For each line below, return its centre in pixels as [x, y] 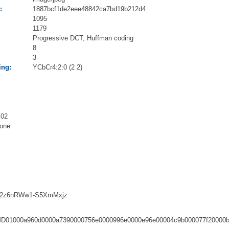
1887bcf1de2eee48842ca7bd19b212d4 [89, 9]
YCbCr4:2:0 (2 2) [58, 67]
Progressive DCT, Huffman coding [83, 38]
